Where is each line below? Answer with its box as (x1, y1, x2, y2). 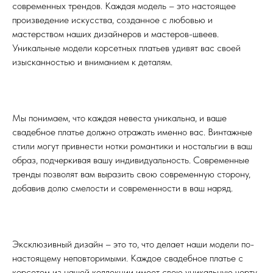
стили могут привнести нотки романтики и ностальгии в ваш (12, 140, 252, 152)
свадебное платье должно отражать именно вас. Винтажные (12, 126, 252, 138)
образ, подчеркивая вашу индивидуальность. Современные (12, 154, 249, 166)
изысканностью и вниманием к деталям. (12, 56, 172, 68)
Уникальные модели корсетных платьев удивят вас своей (12, 42, 241, 54)
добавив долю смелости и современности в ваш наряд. (12, 182, 233, 194)
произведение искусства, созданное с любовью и (12, 14, 213, 26)
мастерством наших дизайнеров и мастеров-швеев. (12, 28, 219, 40)
